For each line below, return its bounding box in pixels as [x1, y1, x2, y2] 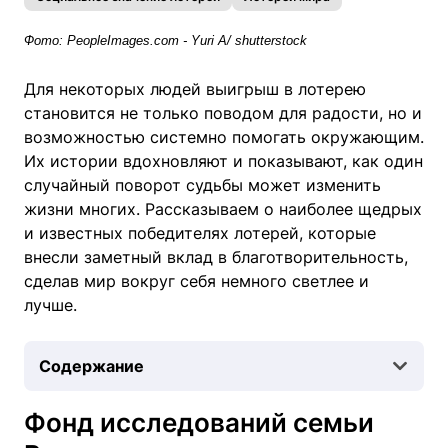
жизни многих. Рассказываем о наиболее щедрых [24, 198, 422, 219]
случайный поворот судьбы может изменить [24, 174, 381, 195]
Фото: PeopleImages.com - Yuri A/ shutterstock [24, 32, 307, 48]
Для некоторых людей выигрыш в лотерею [24, 78, 366, 99]
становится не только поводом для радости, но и [24, 102, 422, 123]
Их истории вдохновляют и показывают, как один [24, 150, 423, 171]
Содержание [39, 355, 144, 376]
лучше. [24, 294, 77, 315]
